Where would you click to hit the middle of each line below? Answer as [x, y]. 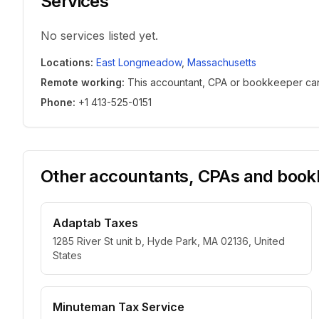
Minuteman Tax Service [119, 307]
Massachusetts [222, 62]
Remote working [81, 82]
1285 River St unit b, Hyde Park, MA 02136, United [169, 241]
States [67, 255]
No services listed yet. [99, 36]
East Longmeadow [139, 62]
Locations [66, 62]
